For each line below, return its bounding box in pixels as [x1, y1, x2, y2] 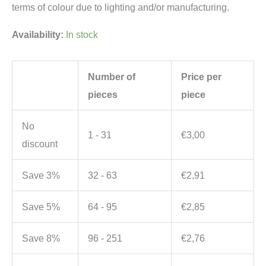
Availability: [12, 29, 64, 40]
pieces [88, 89, 118, 100]
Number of [88, 71, 136, 83]
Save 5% [22, 201, 61, 213]
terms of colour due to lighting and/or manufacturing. [12, 1, 229, 12]
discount [22, 138, 58, 150]
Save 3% [22, 170, 61, 181]
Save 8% [22, 233, 61, 244]
